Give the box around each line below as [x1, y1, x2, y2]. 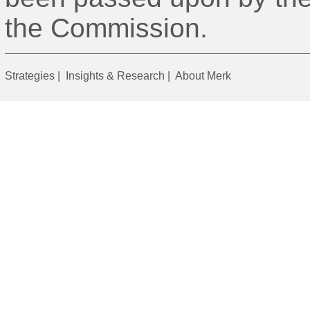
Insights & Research [66, 70, 165, 82]
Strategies [5, 70, 55, 82]
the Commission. [5, 13, 208, 43]
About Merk [175, 70, 231, 82]
